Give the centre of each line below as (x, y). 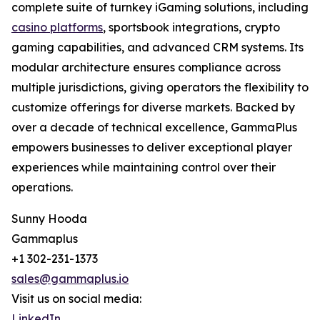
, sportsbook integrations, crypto (191, 27)
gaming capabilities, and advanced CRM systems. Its (157, 47)
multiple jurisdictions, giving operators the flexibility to (160, 87)
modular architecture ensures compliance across (146, 67)
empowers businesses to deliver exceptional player (152, 147)
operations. (42, 187)
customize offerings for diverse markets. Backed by (153, 107)
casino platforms (57, 27)
